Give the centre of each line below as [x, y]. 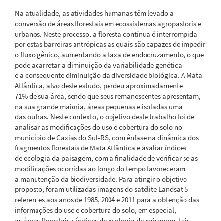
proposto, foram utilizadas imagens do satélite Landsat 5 [101, 189]
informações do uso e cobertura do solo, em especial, [95, 210]
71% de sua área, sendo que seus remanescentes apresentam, [108, 96]
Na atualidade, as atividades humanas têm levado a [94, 13]
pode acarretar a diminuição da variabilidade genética [98, 65]
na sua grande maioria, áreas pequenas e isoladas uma [99, 106]
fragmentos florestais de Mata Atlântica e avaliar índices [101, 147]
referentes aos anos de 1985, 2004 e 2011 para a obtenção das [107, 199]
